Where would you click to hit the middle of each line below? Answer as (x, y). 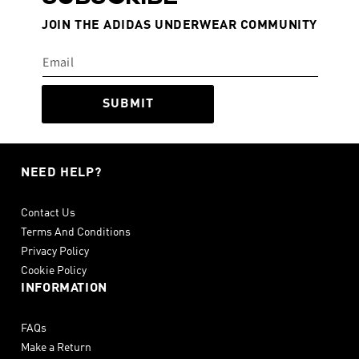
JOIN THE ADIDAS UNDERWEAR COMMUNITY (179, 26)
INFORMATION (65, 289)
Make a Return (56, 348)
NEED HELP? (61, 173)
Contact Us (48, 214)
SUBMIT (128, 105)
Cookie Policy (54, 271)
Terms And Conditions (76, 233)
